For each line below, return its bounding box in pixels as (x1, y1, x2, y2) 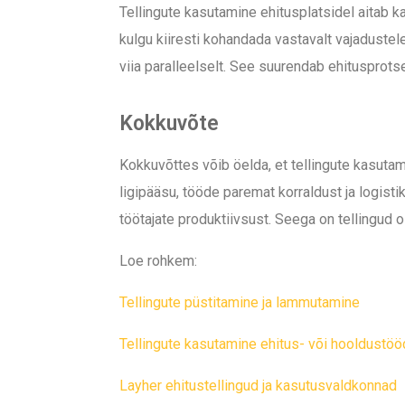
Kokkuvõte (119, 111, 219, 137)
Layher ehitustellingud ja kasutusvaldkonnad (119, 377, 397, 395)
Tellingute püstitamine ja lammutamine (119, 294, 360, 312)
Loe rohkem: (119, 252, 201, 270)
